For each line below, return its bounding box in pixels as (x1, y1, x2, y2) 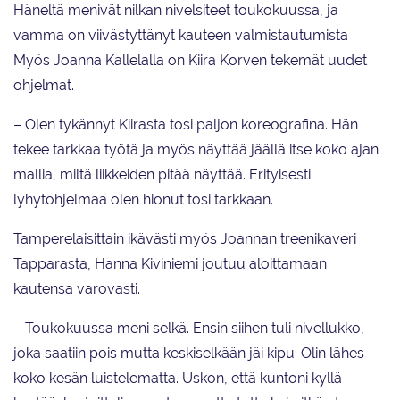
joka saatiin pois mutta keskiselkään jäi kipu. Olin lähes (13, 345, 364, 362)
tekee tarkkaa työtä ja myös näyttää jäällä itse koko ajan (13, 141, 379, 159)
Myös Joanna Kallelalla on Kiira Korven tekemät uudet (13, 52, 367, 70)
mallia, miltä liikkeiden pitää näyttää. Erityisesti (13, 166, 311, 184)
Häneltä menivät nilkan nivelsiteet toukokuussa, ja (13, 2, 338, 20)
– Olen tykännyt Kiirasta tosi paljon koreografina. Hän (13, 116, 358, 134)
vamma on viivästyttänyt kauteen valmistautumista (13, 27, 348, 45)
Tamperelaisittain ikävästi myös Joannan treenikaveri (13, 230, 356, 248)
